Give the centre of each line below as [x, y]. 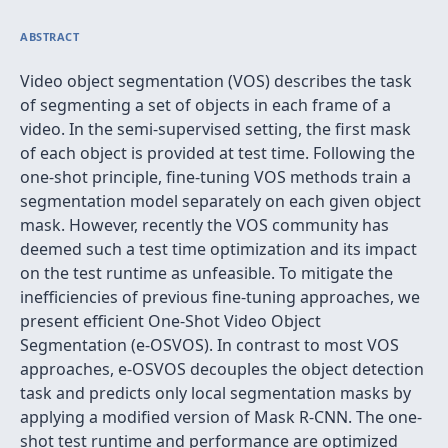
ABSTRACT [50, 36]
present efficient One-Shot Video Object [170, 321]
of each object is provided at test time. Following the [217, 153]
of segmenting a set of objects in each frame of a [205, 105]
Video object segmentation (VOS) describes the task [216, 81]
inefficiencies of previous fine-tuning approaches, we [220, 297]
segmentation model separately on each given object [220, 201]
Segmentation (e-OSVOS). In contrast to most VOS [209, 345]
